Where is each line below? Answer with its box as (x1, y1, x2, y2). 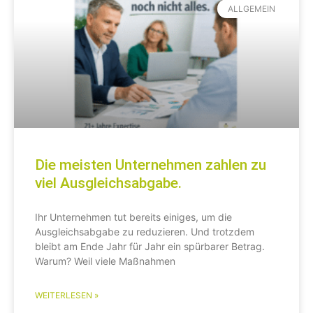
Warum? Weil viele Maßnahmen (35, 255, 175, 268)
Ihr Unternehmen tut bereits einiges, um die (35, 211, 232, 224)
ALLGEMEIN (227, 3, 275, 14)
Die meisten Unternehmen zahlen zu (35, 156, 266, 174)
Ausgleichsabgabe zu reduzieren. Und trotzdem (35, 226, 254, 238)
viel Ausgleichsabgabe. (35, 175, 182, 192)
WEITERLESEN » (35, 290, 99, 301)
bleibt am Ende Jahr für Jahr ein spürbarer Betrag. (35, 240, 265, 253)
